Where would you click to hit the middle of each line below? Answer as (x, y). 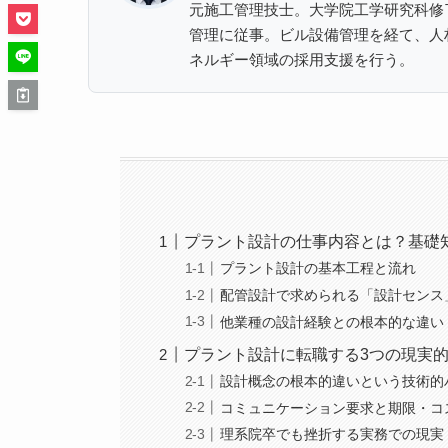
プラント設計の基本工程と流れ (318, 268)
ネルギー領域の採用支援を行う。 (301, 59)
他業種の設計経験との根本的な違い (332, 321)
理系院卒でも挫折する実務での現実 (332, 434)
